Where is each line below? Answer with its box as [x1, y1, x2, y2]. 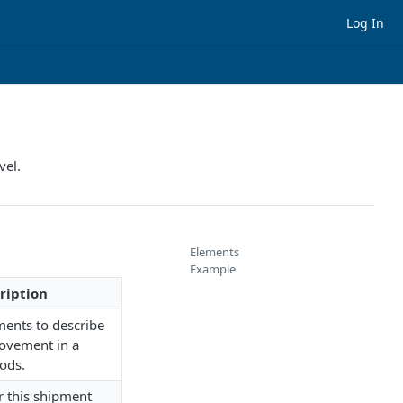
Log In [346, 13, 384, 31]
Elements [190, 244, 239, 260]
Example [190, 261, 236, 277]
